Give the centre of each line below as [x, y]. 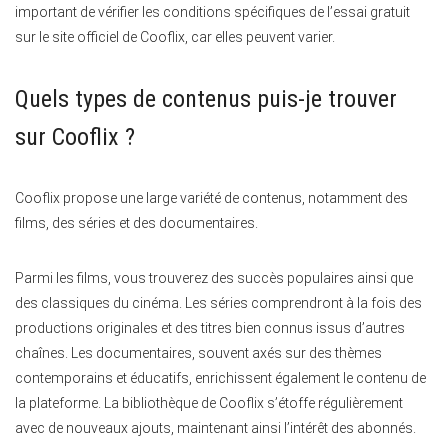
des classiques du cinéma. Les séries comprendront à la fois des [218, 303]
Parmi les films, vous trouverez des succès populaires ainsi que [214, 278]
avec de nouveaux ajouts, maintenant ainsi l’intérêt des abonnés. [215, 428]
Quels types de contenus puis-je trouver [206, 99]
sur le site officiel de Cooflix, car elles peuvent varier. [175, 37]
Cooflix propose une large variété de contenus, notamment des [211, 198]
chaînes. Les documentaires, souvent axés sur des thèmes [198, 353]
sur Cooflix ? [75, 137]
